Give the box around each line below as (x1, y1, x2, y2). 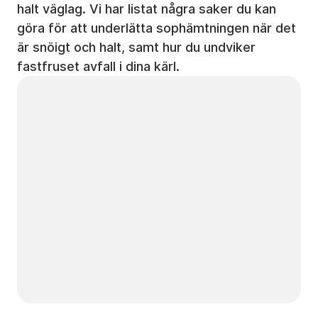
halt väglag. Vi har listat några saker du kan (17, 1, 276, 16)
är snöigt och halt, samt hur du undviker (17, 40, 256, 55)
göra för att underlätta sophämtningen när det (17, 21, 296, 35)
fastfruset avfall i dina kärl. (17, 59, 180, 74)
